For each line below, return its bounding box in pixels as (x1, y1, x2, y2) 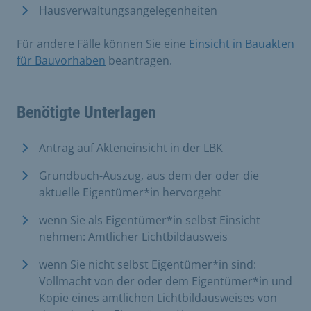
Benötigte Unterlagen (17, 103, 156, 122)
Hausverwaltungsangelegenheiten (39, 3, 217, 18)
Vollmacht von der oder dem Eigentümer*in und (39, 274, 292, 289)
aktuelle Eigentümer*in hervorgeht (39, 185, 221, 200)
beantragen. (106, 53, 172, 68)
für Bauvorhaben (17, 53, 106, 68)
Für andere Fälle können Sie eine (17, 36, 189, 51)
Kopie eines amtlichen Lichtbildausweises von (39, 290, 277, 305)
